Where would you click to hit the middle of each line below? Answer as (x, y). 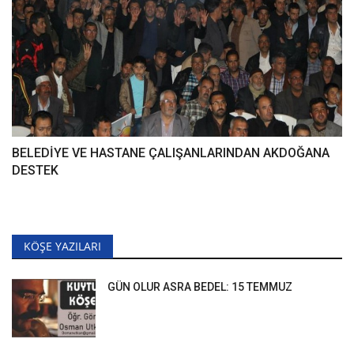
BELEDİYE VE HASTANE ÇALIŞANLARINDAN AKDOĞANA (171, 153)
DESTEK (35, 171)
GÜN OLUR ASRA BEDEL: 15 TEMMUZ (200, 287)
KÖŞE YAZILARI (62, 247)
